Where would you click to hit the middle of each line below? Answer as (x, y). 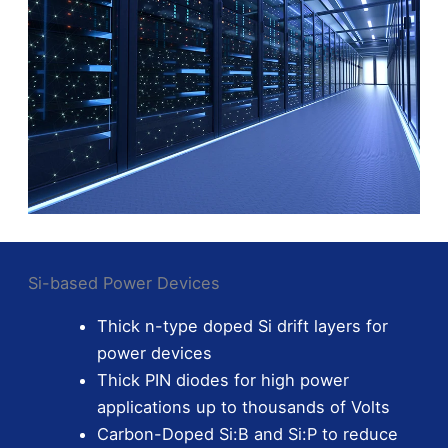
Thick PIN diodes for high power (223, 379)
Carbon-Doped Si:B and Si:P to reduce (248, 433)
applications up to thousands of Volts (244, 406)
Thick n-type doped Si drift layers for (243, 325)
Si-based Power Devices (124, 282)
